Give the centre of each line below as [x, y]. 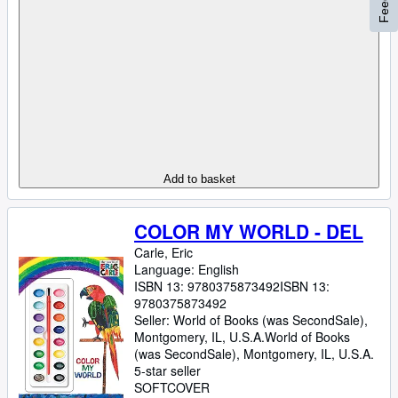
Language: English [187, 269]
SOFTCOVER [172, 387]
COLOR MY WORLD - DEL [249, 231]
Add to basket [199, 179]
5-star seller [167, 370]
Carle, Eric [163, 252]
